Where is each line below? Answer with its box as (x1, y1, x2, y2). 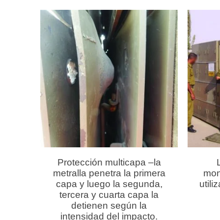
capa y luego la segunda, (55, 178, 163, 189)
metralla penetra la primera (53, 167, 165, 178)
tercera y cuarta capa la (59, 189, 159, 200)
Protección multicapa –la (57, 157, 161, 167)
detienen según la (71, 200, 147, 211)
